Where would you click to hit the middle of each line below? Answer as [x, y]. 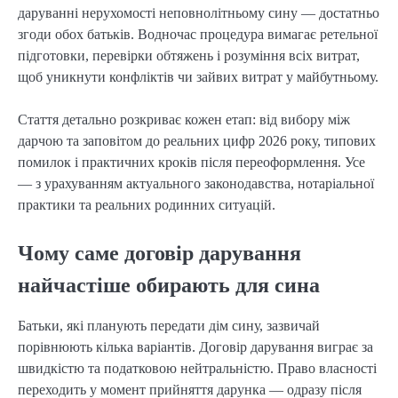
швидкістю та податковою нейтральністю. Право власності [197, 369]
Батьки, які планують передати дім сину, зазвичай [169, 326]
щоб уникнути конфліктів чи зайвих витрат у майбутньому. [198, 77]
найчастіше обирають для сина [169, 286]
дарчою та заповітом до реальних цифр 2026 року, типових [197, 141]
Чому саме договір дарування [159, 254]
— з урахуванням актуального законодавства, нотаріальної [196, 184]
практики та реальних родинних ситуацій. [147, 205]
